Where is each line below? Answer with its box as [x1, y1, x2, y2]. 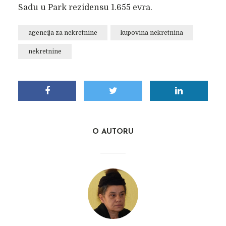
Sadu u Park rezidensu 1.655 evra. [18, 3, 152, 12]
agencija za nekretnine [28, 29, 97, 36]
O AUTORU [92, 128, 134, 136]
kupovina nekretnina [120, 29, 183, 36]
